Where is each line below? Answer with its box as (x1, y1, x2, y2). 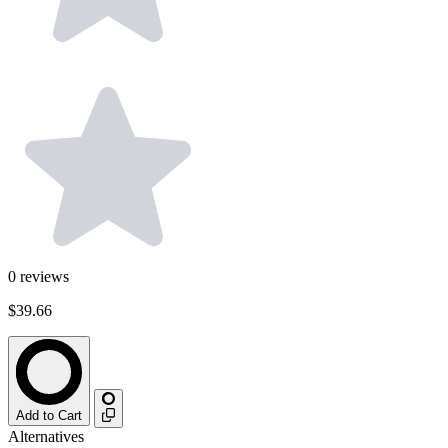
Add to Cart (16, 408, 82, 424)
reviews (20, 268, 69, 286)
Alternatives (8, 427, 84, 445)
